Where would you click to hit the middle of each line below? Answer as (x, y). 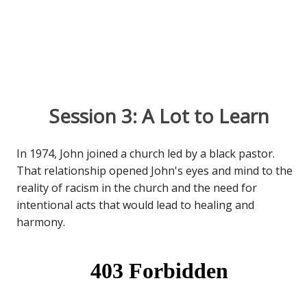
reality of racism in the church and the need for (137, 187)
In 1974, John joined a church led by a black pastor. (146, 153)
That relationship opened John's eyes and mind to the (155, 170)
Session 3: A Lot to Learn (159, 115)
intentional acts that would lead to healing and (136, 205)
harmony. (41, 222)
